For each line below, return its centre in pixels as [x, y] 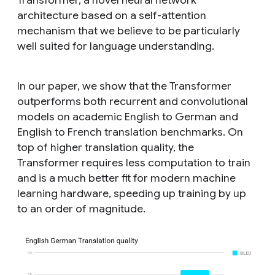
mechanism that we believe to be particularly [129, 30]
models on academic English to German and [128, 116]
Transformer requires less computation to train [134, 162]
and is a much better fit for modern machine [126, 178]
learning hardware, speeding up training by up [132, 193]
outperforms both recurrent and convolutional [133, 101]
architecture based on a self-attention [112, 15]
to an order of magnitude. [81, 208]
